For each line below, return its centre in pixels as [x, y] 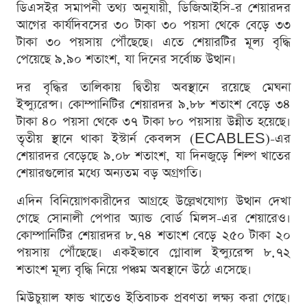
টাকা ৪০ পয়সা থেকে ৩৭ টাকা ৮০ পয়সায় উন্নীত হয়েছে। [153, 121]
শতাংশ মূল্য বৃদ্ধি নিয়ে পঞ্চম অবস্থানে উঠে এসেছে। [134, 269]
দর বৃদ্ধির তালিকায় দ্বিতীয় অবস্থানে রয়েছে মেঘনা [153, 87]
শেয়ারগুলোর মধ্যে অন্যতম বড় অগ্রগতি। [109, 173]
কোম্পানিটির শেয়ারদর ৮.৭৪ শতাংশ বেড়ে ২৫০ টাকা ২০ [153, 235]
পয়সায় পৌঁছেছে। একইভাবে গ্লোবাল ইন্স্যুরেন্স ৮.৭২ [153, 252]
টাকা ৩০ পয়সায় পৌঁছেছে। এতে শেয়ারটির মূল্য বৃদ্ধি [153, 42]
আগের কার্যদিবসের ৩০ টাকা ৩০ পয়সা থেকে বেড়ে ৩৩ [153, 25]
